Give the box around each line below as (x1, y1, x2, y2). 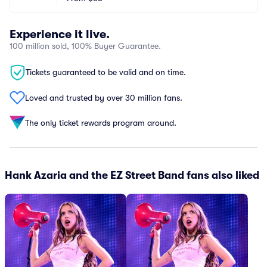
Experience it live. (10, 27, 110, 41)
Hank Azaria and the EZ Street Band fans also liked (5, 169, 259, 181)
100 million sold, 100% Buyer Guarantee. (10, 41, 161, 51)
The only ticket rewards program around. (25, 117, 176, 128)
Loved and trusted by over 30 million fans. (25, 92, 182, 103)
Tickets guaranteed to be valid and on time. (26, 67, 186, 77)
